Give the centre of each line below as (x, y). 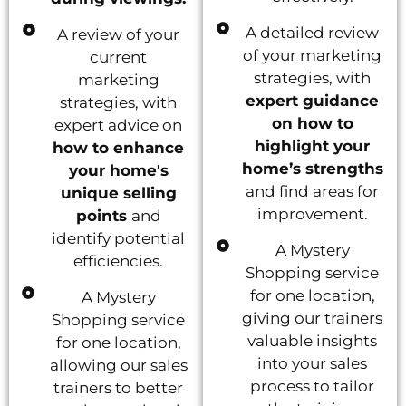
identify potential (119, 238)
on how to (312, 123)
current (119, 57)
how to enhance (119, 147)
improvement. (312, 213)
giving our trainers (313, 318)
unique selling (118, 193)
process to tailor (313, 386)
